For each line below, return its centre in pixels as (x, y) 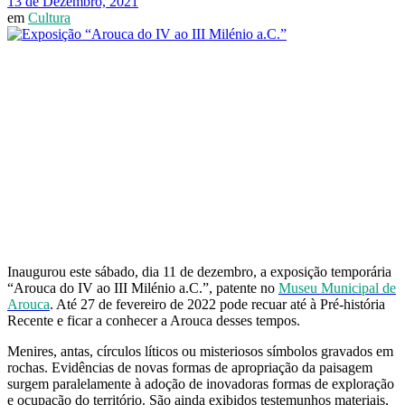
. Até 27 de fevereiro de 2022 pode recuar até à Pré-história (217, 304)
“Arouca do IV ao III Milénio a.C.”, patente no (143, 287)
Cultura (49, 18)
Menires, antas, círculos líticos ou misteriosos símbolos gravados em (200, 351)
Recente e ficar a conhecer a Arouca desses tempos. (154, 320)
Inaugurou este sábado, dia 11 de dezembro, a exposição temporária (199, 271)
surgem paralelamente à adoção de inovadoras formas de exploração (201, 383)
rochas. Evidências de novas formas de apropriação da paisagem (190, 367)
